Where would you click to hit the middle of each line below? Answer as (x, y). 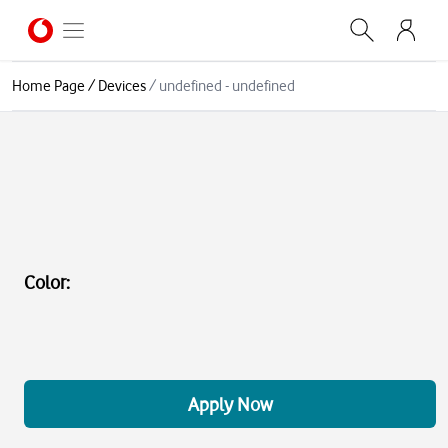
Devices (122, 86)
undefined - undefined (227, 86)
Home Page (48, 86)
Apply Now (230, 404)
